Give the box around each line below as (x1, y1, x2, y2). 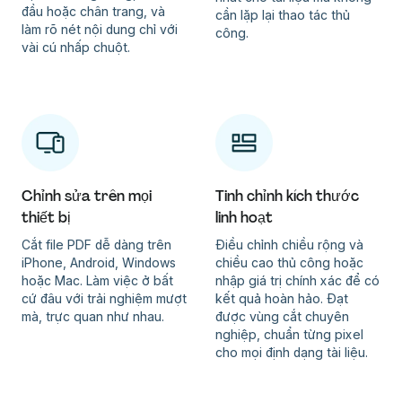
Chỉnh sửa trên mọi (22, 186, 152, 205)
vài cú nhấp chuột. (22, 39, 130, 55)
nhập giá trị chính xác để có (215, 272, 380, 288)
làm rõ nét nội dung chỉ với (22, 21, 178, 37)
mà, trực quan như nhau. (22, 308, 164, 324)
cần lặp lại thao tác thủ (215, 6, 350, 22)
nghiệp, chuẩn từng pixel (215, 326, 363, 342)
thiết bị (22, 207, 71, 227)
